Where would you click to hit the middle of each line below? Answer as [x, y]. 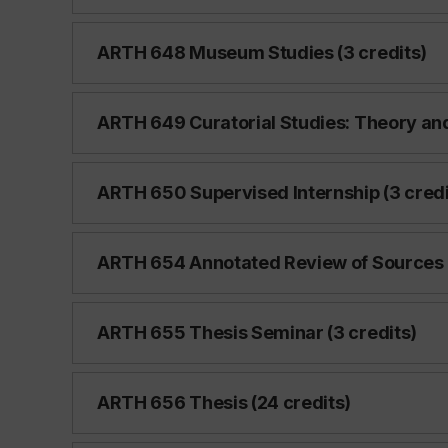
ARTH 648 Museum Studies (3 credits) [262, 52]
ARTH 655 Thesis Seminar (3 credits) [257, 332]
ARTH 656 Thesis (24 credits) [224, 402]
